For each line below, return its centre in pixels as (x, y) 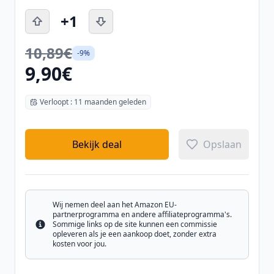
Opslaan (222, 144)
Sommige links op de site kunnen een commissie (135, 224)
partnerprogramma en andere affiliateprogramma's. (142, 214)
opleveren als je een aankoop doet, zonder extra (135, 234)
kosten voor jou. (80, 244)
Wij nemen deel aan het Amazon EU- (115, 205)
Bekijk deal (97, 144)
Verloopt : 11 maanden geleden (93, 102)
